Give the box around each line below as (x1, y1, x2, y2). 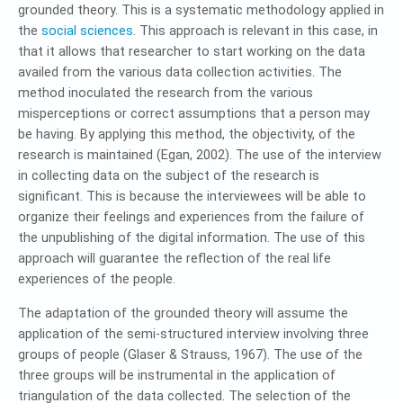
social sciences (41, 23, 133, 39)
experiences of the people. (18, 272, 175, 287)
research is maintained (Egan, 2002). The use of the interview (18, 148, 381, 163)
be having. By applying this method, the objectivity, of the (18, 127, 355, 142)
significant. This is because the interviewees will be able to (18, 189, 366, 204)
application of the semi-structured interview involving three (18, 327, 369, 342)
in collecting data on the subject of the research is (18, 168, 319, 184)
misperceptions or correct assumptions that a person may (18, 106, 370, 121)
